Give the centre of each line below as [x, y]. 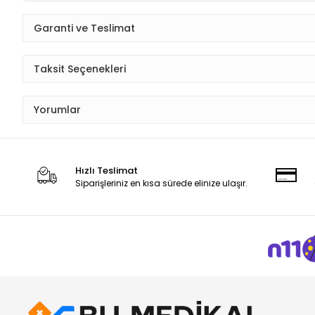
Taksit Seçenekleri [80, 69]
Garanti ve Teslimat [84, 28]
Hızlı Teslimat [107, 171]
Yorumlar [57, 109]
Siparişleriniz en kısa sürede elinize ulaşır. [162, 184]
